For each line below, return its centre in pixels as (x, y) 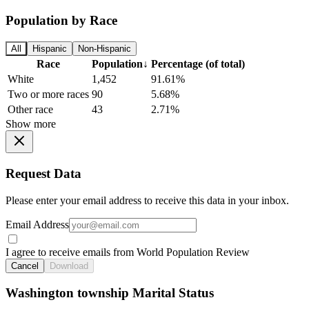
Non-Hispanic (104, 49)
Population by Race (61, 21)
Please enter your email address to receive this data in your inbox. (147, 200)
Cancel (25, 266)
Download (69, 266)
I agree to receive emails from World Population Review (128, 252)
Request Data (43, 173)
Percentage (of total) (198, 64)
